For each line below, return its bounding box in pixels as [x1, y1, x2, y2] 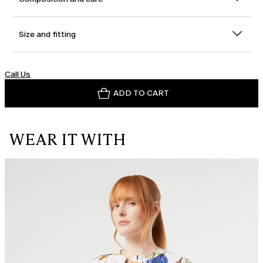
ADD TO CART [113, 88, 169, 99]
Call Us [5, 69, 31, 80]
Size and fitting [19, 29, 76, 40]
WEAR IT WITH [9, 130, 127, 150]
